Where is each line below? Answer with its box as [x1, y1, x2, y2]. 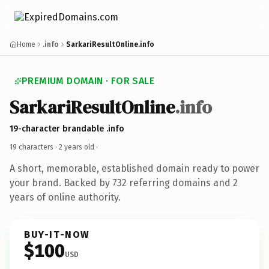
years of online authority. [10, 191, 121, 203]
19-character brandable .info [10, 123, 124, 134]
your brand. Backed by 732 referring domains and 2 [10, 177, 238, 189]
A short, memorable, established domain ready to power [10, 162, 259, 174]
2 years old [59, 142, 94, 151]
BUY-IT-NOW [24, 228, 90, 240]
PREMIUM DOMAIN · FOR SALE [22, 75, 154, 86]
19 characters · [10, 142, 59, 151]
